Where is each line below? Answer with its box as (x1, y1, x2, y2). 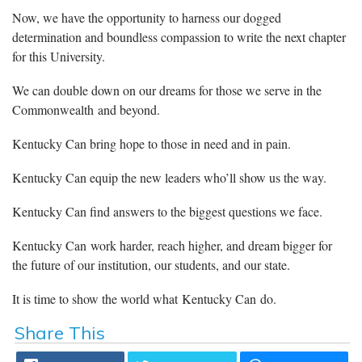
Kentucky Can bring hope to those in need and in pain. (12, 134, 291, 152)
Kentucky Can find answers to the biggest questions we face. (12, 202, 326, 220)
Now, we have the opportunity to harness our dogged (12, 8, 281, 26)
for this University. (12, 47, 105, 65)
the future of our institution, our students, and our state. (12, 255, 290, 273)
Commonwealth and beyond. (12, 100, 164, 118)
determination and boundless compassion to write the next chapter (12, 27, 346, 45)
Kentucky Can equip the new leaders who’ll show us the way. (12, 168, 326, 186)
